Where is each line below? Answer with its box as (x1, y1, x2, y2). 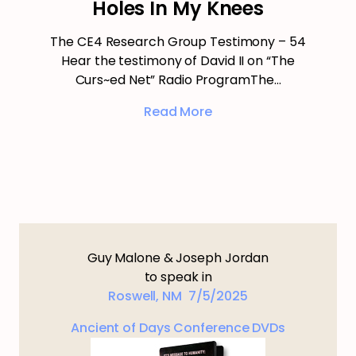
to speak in (144, 268, 212, 287)
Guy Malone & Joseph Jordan (87, 249, 269, 268)
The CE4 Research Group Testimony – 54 (44, 33, 312, 52)
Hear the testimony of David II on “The (61, 52, 295, 71)
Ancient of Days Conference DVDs (71, 319, 285, 338)
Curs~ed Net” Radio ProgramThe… (75, 71, 281, 90)
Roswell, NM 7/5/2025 (108, 287, 248, 306)
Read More (143, 103, 213, 122)
